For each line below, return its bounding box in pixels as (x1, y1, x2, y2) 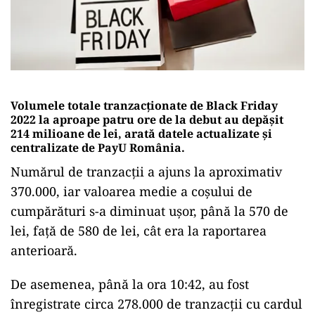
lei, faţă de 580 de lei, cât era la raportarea (11, 221, 266, 239)
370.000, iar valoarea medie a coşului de (11, 182, 252, 200)
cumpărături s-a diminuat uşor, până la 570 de (11, 202, 288, 219)
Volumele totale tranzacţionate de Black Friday (11, 97, 278, 113)
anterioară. (11, 241, 77, 259)
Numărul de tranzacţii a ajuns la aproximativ (11, 162, 282, 180)
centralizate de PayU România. (11, 139, 185, 155)
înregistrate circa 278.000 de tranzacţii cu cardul (11, 295, 302, 312)
